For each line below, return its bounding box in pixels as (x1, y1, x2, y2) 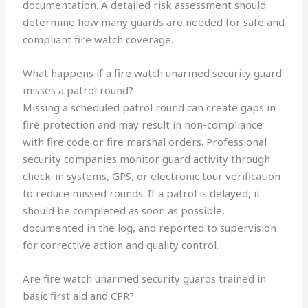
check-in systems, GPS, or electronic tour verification (23, 169, 281, 184)
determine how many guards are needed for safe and (23, 15, 285, 30)
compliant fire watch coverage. (23, 32, 174, 47)
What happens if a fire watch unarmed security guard (23, 66, 283, 80)
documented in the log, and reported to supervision (23, 221, 277, 235)
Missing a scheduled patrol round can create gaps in (23, 100, 276, 115)
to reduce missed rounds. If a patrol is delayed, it (23, 186, 261, 201)
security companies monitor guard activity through (23, 152, 271, 166)
